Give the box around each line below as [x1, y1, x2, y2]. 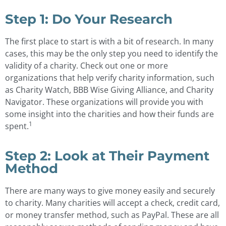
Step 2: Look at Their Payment [5, 148, 209, 164]
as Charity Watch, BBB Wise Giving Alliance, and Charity [5, 84, 213, 95]
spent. [5, 120, 29, 132]
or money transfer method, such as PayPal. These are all [5, 209, 219, 221]
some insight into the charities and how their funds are [5, 108, 214, 120]
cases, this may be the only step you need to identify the [5, 47, 218, 59]
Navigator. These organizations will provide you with [5, 96, 203, 107]
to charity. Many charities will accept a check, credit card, [5, 197, 220, 209]
